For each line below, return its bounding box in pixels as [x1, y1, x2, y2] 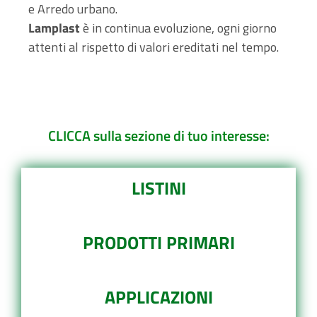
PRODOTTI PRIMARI [82, 229, 235, 256]
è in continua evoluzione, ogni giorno [83, 18, 277, 38]
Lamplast [28, 18, 83, 38]
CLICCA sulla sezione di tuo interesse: [47, 125, 270, 146]
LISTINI [131, 175, 186, 202]
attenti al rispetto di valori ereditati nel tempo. [28, 38, 279, 57]
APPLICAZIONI [104, 284, 213, 311]
